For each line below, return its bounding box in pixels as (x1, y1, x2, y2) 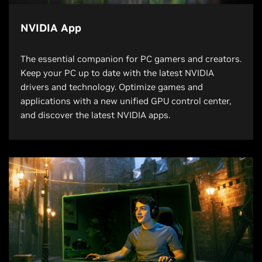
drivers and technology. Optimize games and (20, 81, 203, 92)
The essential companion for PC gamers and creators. (20, 53, 242, 64)
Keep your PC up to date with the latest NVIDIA (20, 67, 214, 78)
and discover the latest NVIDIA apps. (20, 109, 170, 120)
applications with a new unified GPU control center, (20, 95, 231, 106)
